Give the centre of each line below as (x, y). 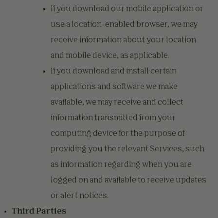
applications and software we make (114, 87)
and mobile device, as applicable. (110, 56)
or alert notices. (80, 196)
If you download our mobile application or (127, 9)
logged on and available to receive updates (128, 181)
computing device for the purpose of (118, 134)
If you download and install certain (114, 72)
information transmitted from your (113, 118)
